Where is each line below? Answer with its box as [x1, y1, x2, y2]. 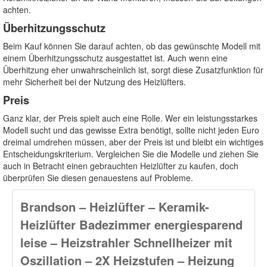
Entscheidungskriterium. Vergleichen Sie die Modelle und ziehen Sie [3, 147, 259, 160]
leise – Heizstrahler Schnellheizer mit [20, 233, 232, 251]
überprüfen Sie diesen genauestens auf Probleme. [3, 171, 193, 184]
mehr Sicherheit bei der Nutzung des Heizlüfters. [3, 75, 186, 88]
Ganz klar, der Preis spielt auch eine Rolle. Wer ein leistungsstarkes [3, 111, 257, 124]
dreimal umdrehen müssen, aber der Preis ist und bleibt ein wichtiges [3, 135, 263, 148]
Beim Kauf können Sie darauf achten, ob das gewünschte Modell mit [3, 39, 260, 52]
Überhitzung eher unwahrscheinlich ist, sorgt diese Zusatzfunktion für [3, 63, 263, 76]
